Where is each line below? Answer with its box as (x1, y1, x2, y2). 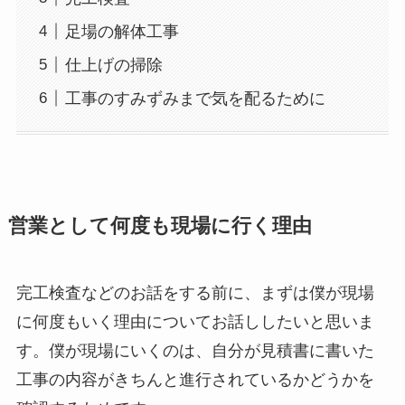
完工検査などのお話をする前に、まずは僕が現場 (15, 284, 374, 303)
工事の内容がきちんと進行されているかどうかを (15, 371, 374, 390)
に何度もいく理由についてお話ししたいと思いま (15, 313, 374, 332)
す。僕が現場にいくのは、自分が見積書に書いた (15, 342, 374, 361)
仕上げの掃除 (64, 55, 163, 74)
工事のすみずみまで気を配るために (64, 89, 325, 108)
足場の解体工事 (64, 22, 179, 41)
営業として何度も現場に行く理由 (7, 215, 312, 238)
